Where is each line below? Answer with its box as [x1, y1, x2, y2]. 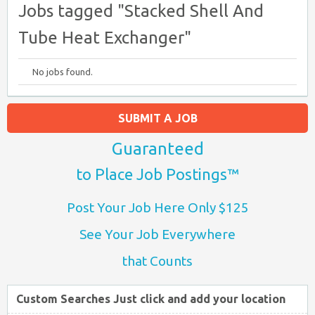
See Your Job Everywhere [79, 226, 236, 242]
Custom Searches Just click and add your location [16, 292, 285, 305]
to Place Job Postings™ [76, 165, 239, 183]
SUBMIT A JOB [117, 112, 198, 124]
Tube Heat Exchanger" [18, 28, 191, 47]
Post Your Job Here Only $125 [66, 200, 249, 215]
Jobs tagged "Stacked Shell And [18, 1, 264, 20]
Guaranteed [111, 139, 204, 158]
